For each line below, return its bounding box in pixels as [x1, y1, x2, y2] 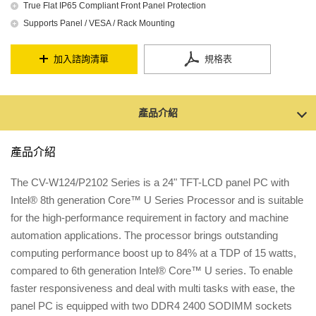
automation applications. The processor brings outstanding [11, 229, 278, 241]
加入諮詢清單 [54, 54, 109, 64]
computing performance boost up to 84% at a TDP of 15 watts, [11, 247, 296, 259]
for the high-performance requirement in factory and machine [11, 212, 288, 224]
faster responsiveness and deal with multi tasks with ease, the [11, 282, 295, 294]
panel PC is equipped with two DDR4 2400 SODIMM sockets [11, 300, 292, 312]
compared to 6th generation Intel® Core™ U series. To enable [11, 265, 293, 276]
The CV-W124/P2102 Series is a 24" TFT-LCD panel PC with [11, 176, 289, 188]
